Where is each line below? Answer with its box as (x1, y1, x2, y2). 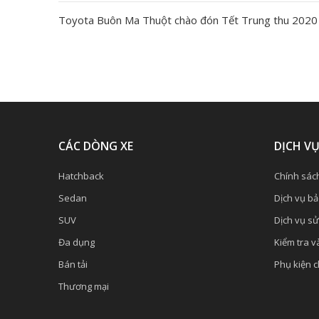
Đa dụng (58, 236, 95, 249)
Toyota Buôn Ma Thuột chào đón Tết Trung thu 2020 (58, 13, 318, 27)
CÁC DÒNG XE (58, 138, 133, 154)
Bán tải (58, 258, 88, 271)
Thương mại (58, 280, 109, 293)
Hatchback (58, 169, 104, 182)
